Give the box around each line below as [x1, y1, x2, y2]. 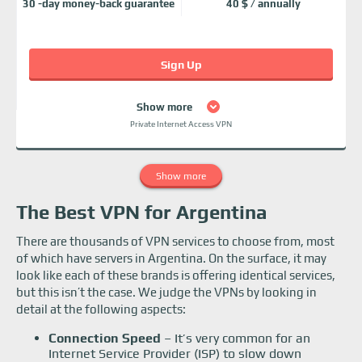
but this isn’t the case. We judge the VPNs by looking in [16, 285, 317, 299]
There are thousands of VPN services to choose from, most [16, 234, 335, 248]
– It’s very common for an [164, 330, 310, 346]
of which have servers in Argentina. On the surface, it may [16, 251, 326, 265]
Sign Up [160, 58, 202, 71]
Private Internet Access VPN [130, 120, 232, 128]
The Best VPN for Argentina [16, 201, 267, 223]
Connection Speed [48, 330, 164, 346]
